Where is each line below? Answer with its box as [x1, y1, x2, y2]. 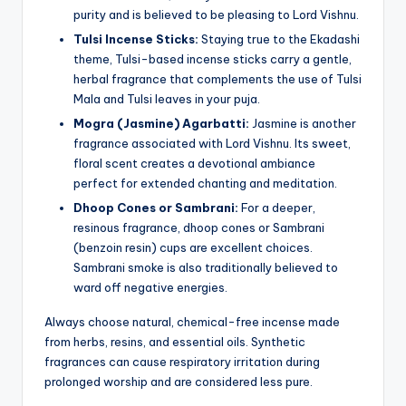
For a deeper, [238, 199, 315, 215]
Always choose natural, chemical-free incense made [44, 314, 340, 329]
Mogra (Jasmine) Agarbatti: [73, 115, 249, 130]
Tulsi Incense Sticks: [73, 31, 198, 46]
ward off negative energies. [73, 279, 227, 295]
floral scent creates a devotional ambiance [73, 155, 315, 170]
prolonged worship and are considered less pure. [44, 373, 313, 389]
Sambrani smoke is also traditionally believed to [73, 259, 338, 275]
